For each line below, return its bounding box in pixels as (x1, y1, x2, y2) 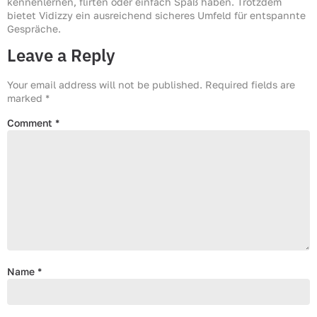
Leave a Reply (7, 44, 115, 67)
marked (7, 92, 45, 105)
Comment (7, 117, 55, 129)
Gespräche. (7, 22, 61, 35)
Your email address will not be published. (7, 79, 202, 91)
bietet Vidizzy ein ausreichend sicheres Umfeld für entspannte (7, 8, 306, 21)
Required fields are (205, 79, 295, 91)
